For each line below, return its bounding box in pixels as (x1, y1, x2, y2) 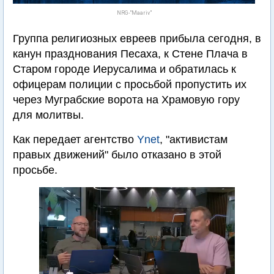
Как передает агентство (13, 133, 137, 146)
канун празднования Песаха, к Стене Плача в (13, 48, 248, 60)
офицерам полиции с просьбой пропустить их (13, 78, 246, 91)
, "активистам (160, 133, 228, 146)
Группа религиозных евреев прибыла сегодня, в (13, 32, 261, 45)
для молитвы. (13, 109, 84, 121)
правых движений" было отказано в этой (13, 149, 221, 161)
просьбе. (13, 164, 57, 176)
